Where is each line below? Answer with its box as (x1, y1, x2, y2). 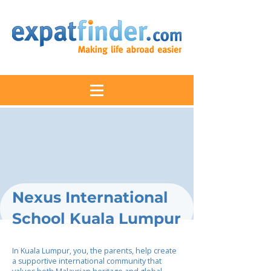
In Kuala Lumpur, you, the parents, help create (12, 246, 177, 256)
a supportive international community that (12, 256, 162, 266)
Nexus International (12, 188, 168, 206)
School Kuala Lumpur (12, 209, 181, 227)
